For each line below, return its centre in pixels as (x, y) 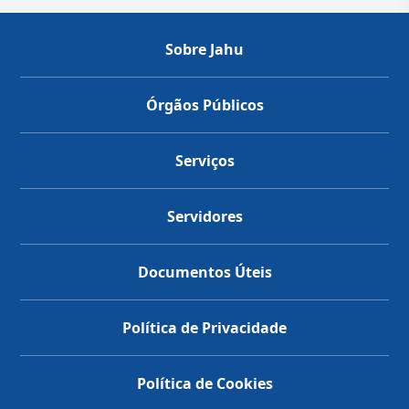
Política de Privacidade (204, 327)
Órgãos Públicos (204, 105)
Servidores (204, 216)
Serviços (204, 160)
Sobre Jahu (204, 49)
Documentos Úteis (204, 272)
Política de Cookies (204, 383)
